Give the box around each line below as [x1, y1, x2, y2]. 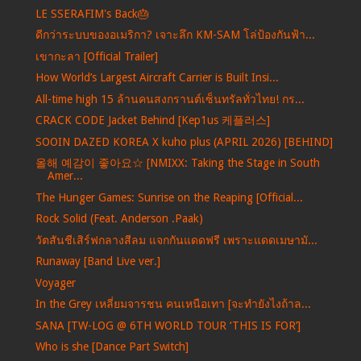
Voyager [35, 276, 76, 289]
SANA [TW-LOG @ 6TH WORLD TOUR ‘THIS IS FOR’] [35, 318, 301, 332]
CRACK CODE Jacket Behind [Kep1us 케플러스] [35, 114, 270, 127]
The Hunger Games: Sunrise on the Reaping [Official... [35, 190, 303, 204]
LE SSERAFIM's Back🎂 [35, 6, 149, 20]
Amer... [47, 169, 83, 183]
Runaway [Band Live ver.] [35, 255, 160, 268]
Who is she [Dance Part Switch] [35, 340, 189, 354]
